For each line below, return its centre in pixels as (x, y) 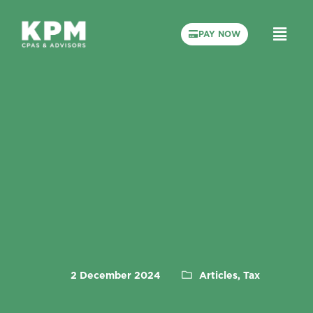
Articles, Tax (230, 275)
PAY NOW (219, 34)
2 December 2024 (116, 275)
